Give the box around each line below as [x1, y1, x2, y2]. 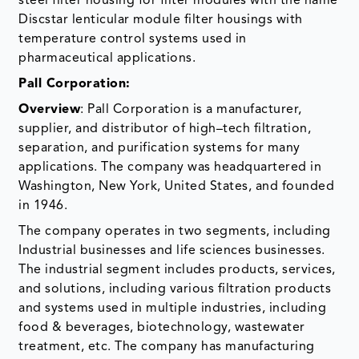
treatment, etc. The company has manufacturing [18, 340, 315, 353]
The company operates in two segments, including [18, 224, 331, 238]
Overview [18, 103, 81, 116]
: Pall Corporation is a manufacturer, [80, 103, 302, 116]
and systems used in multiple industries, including [18, 301, 327, 315]
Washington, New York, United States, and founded [18, 179, 335, 193]
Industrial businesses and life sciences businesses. [18, 244, 325, 257]
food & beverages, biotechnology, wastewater [18, 321, 305, 334]
